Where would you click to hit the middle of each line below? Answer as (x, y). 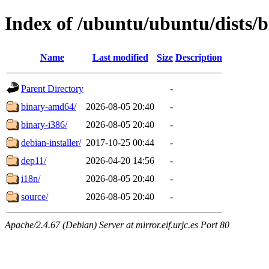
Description (199, 57)
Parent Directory (52, 88)
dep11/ (34, 160)
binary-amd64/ (49, 106)
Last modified (120, 57)
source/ (35, 196)
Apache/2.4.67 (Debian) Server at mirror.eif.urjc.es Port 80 (117, 225)
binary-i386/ (44, 124)
